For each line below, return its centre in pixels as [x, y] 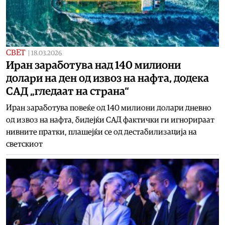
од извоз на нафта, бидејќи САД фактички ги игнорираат [110, 120]
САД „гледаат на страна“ [68, 91]
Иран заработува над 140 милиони [93, 65]
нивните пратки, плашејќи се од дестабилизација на [101, 132]
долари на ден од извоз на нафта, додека [107, 78]
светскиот [24, 144]
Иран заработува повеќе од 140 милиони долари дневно [109, 108]
